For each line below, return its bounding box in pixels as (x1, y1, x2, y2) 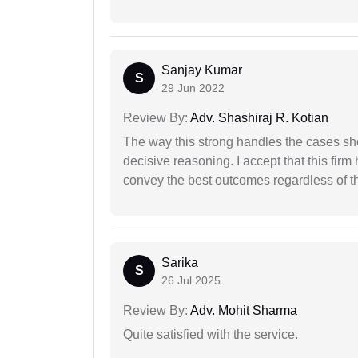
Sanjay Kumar (161, 62, 242, 77)
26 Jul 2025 (161, 273, 221, 287)
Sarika (161, 255, 198, 269)
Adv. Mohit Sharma (188, 303, 297, 317)
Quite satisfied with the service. (123, 327, 298, 341)
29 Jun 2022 (161, 81, 225, 94)
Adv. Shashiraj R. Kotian (188, 110, 328, 125)
